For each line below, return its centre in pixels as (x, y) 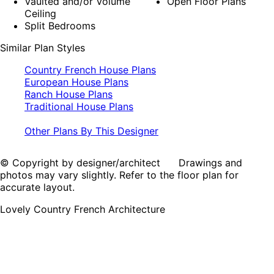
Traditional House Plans (79, 107)
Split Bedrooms (60, 26)
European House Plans (76, 82)
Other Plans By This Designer (91, 131)
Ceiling (40, 14)
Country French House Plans (90, 70)
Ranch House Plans (68, 94)
